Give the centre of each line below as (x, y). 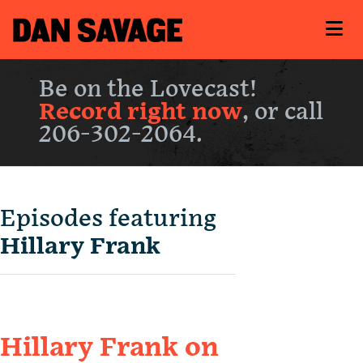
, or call (283, 113)
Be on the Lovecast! (148, 90)
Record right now (141, 113)
